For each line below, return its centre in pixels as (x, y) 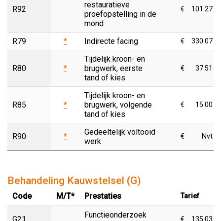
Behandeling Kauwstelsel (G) (74, 180)
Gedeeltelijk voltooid (120, 132)
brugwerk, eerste (113, 68)
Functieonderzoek (115, 215)
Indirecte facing (111, 41)
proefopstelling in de (120, 14)
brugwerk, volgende (118, 105)
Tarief (190, 196)
